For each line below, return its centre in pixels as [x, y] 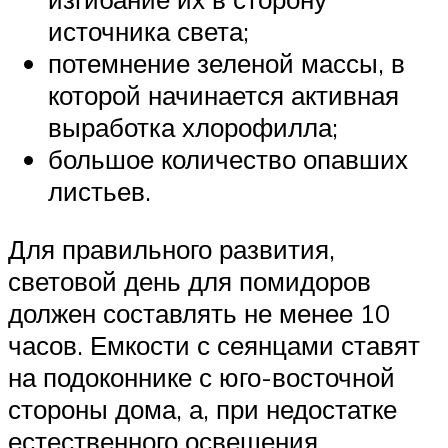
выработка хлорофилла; [193, 127]
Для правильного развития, [171, 248]
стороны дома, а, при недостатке [202, 408]
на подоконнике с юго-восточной [201, 376]
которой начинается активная [223, 95]
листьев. [99, 191]
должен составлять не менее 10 [199, 312]
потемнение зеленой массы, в [226, 63]
